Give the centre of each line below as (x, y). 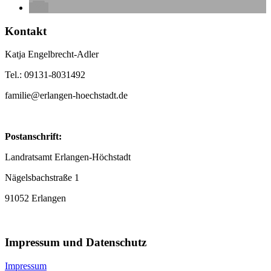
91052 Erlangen (35, 198)
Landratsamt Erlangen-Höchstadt (68, 157)
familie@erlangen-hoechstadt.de (66, 96)
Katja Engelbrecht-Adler (52, 54)
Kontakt (26, 31)
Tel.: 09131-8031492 (45, 75)
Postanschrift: (33, 137)
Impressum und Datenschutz (76, 243)
